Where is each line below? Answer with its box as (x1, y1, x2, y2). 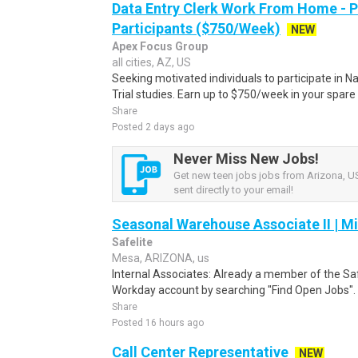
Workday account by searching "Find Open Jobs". (112, 284, 356, 296)
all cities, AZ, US (112, 56, 191, 69)
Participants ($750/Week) (112, 20, 280, 37)
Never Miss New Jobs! (173, 150, 319, 167)
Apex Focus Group (112, 40, 208, 53)
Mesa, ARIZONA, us (112, 252, 209, 265)
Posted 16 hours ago (112, 317, 204, 328)
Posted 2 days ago (112, 121, 194, 133)
